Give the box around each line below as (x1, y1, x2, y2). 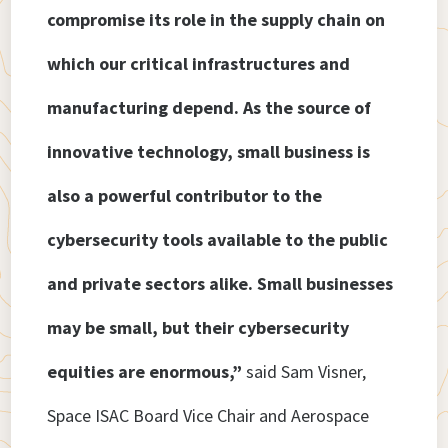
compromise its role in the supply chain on (47, 8, 386, 32)
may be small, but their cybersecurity (47, 316, 350, 340)
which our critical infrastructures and (47, 52, 351, 76)
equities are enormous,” (47, 360, 243, 384)
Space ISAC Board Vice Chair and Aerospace (47, 404, 370, 428)
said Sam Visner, (242, 360, 367, 384)
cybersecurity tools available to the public (47, 228, 389, 252)
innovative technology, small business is (47, 140, 371, 164)
